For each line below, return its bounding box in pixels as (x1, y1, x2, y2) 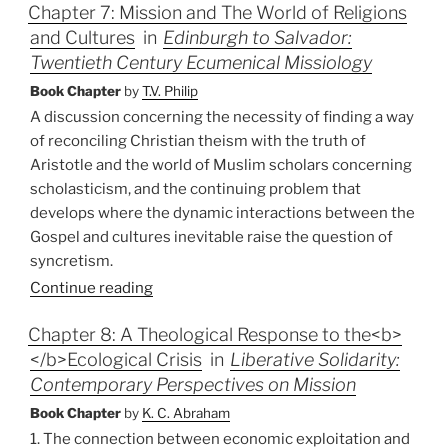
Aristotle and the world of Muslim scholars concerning (30, 156, 412, 175)
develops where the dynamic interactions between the (30, 204, 415, 223)
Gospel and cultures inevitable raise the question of (30, 228, 393, 247)
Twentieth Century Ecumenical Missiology (30, 52, 372, 74)
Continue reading (30, 278, 153, 297)
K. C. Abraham (142, 405, 230, 422)
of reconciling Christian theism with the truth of (30, 132, 366, 151)
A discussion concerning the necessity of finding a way (30, 108, 414, 127)
